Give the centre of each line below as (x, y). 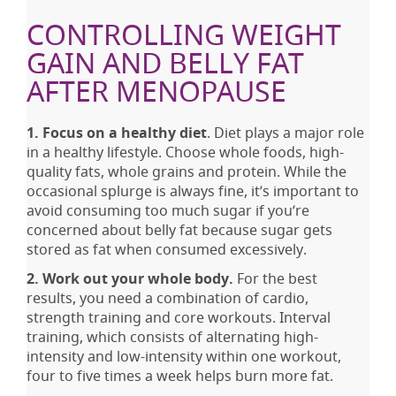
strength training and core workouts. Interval (179, 318)
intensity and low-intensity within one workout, (184, 357)
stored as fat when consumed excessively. (167, 250)
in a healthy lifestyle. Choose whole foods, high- (185, 152)
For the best (275, 279)
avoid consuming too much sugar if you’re (168, 211)
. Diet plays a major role (286, 133)
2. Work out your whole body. (130, 279)
